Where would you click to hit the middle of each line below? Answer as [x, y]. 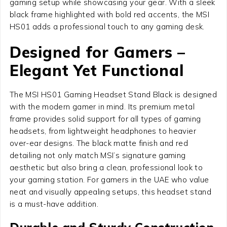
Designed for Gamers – [97, 52]
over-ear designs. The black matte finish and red [99, 143]
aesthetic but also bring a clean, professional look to [106, 167]
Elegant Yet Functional [97, 70]
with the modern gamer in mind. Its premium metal [102, 106]
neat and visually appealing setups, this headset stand [110, 192]
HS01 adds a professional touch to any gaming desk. [107, 26]
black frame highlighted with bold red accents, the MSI [109, 14]
